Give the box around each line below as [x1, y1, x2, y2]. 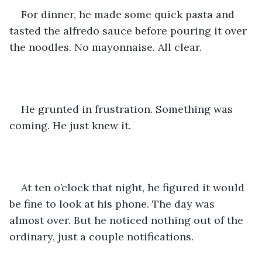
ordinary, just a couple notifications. [9, 229, 196, 243]
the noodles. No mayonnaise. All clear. [9, 40, 205, 54]
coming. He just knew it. [9, 118, 131, 132]
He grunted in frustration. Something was [21, 102, 236, 116]
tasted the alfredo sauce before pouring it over [9, 23, 250, 37]
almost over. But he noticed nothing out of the [9, 213, 246, 227]
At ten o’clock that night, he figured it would [21, 180, 247, 194]
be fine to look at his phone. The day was [9, 196, 218, 211]
